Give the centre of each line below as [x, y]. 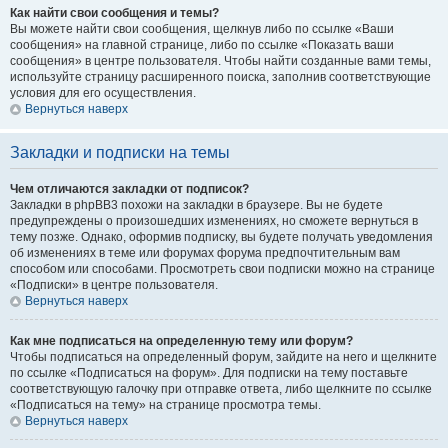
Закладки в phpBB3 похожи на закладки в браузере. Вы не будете [196, 205]
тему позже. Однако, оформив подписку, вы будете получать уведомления [221, 237]
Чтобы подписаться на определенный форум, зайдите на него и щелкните [223, 357]
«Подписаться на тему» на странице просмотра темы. [165, 405]
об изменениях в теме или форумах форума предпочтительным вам [205, 253]
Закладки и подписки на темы [120, 152]
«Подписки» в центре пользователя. [114, 285]
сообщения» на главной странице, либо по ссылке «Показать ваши [202, 45]
